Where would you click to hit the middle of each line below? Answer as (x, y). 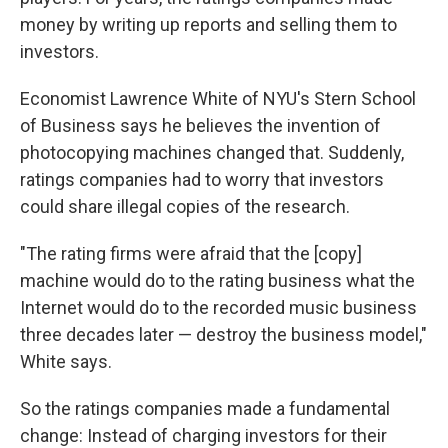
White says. (66, 362)
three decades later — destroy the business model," (223, 335)
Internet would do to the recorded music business (218, 308)
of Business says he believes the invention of (200, 126)
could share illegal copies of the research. (185, 207)
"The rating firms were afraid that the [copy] (191, 254)
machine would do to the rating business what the (217, 281)
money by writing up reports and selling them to (208, 25)
